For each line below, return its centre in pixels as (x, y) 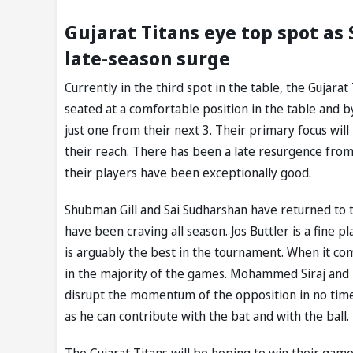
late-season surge (147, 58)
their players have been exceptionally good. (188, 173)
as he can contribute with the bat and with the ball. (207, 316)
